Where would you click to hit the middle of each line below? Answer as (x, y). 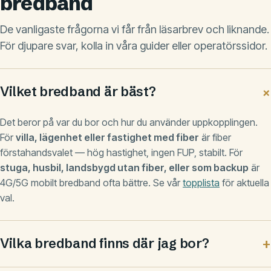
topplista (201, 182)
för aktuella (244, 182)
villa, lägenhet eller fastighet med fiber (107, 137)
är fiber (215, 137)
